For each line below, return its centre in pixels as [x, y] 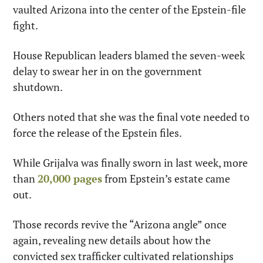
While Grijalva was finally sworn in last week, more [130, 163]
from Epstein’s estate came [166, 178]
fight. [26, 25]
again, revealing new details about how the [112, 240]
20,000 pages [70, 178]
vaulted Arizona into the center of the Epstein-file [129, 9]
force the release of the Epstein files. [97, 133]
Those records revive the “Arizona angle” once [120, 224]
